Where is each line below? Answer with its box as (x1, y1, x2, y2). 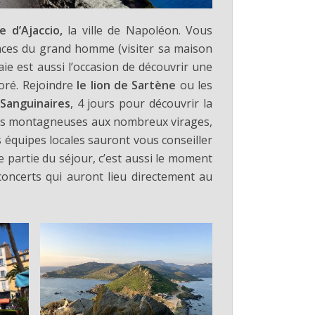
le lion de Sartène (77, 77, 176, 93)
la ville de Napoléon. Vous (62, 22, 212, 38)
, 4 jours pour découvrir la (70, 95, 212, 111)
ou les (176, 77, 212, 93)
